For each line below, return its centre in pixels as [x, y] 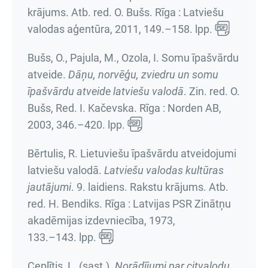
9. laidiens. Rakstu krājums [140, 187]
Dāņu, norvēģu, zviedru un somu [143, 74]
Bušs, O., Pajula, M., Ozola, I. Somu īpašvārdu [133, 58]
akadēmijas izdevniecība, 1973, [101, 220]
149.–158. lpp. [178, 29]
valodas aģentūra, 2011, [86, 29]
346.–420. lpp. [91, 125]
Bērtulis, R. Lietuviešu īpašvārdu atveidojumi [132, 153]
